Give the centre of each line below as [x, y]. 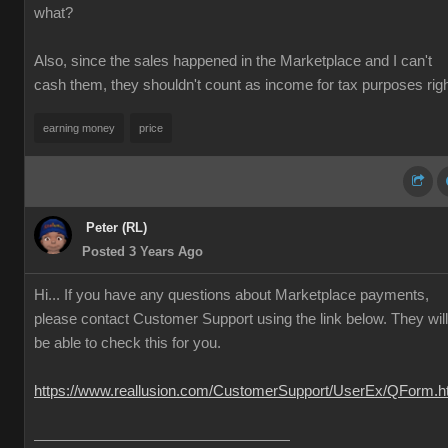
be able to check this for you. [127, 343]
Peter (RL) [116, 227]
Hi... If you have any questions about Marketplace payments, [231, 295]
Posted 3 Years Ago [142, 251]
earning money [79, 128]
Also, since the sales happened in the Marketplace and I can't [233, 61]
